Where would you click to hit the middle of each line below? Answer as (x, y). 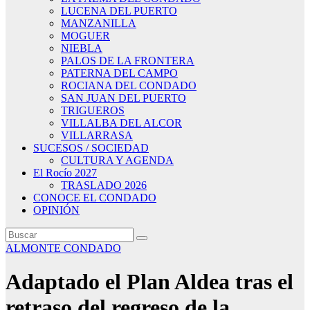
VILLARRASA (97, 135)
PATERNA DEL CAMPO (119, 73)
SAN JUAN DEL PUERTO (124, 98)
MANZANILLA (99, 23)
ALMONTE (35, 248)
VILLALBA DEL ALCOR (121, 123)
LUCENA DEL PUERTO (119, 11)
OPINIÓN (56, 210)
